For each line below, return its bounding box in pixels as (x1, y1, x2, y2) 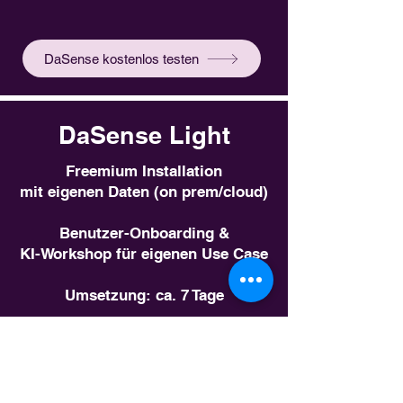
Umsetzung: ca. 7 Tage (64, 286, 224, 304)
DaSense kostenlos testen (44, 50, 199, 67)
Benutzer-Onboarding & (58, 224, 229, 242)
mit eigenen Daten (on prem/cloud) (20, 183, 268, 201)
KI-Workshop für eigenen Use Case (20, 245, 268, 263)
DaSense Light (58, 121, 230, 149)
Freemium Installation (66, 162, 222, 180)
